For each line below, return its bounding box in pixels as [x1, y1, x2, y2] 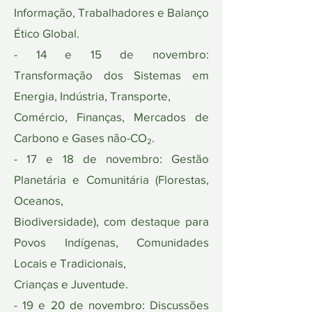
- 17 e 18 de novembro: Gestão [14, 152, 209, 165]
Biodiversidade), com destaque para [14, 214, 209, 228]
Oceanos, [14, 194, 63, 207]
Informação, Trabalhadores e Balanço [14, 6, 209, 19]
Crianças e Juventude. [14, 277, 128, 290]
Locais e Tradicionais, [14, 256, 126, 270]
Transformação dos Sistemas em [14, 68, 209, 81]
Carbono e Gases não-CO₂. [14, 131, 155, 144]
